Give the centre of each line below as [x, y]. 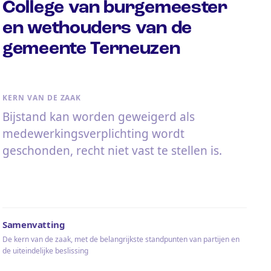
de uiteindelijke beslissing [45, 250]
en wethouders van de [97, 27]
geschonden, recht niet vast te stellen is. [112, 150]
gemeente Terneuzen [91, 48]
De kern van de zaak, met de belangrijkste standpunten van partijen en [121, 239]
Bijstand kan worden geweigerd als [99, 116]
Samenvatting [34, 224]
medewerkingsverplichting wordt [93, 133]
